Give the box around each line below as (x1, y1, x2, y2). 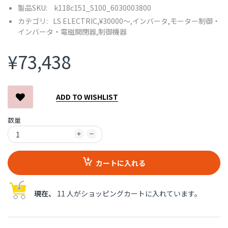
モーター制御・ (170, 16, 220, 26)
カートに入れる (95, 158, 146, 168)
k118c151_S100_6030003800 (54, 3, 151, 13)
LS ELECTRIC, (53, 16, 99, 26)
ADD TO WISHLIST (56, 92, 118, 102)
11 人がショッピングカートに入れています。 (55, 188, 202, 199)
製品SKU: (18, 3, 47, 13)
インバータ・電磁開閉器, (18, 26, 98, 37)
